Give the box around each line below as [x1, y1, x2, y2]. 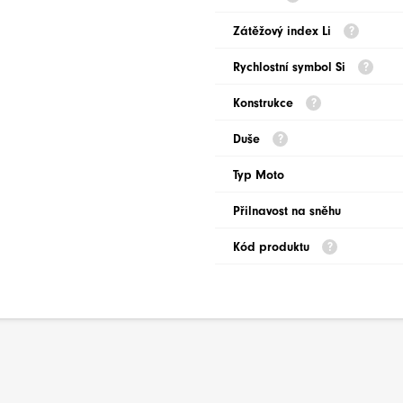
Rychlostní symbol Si [233, 59, 349, 75]
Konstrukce [233, 95, 297, 111]
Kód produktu [233, 239, 313, 255]
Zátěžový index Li [233, 23, 335, 39]
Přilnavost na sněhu [233, 203, 341, 219]
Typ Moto [233, 167, 284, 183]
